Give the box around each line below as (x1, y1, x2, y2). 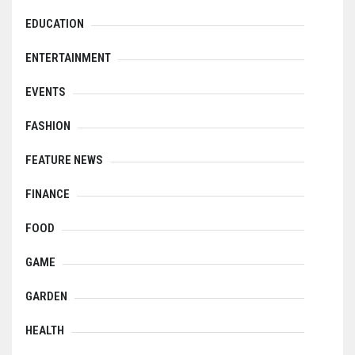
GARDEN (25, 289, 67, 303)
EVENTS (25, 85, 66, 99)
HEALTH (25, 323, 64, 338)
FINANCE (25, 187, 70, 201)
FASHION (25, 119, 71, 133)
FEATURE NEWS (25, 153, 103, 167)
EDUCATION (25, 17, 84, 31)
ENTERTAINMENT (25, 51, 111, 65)
